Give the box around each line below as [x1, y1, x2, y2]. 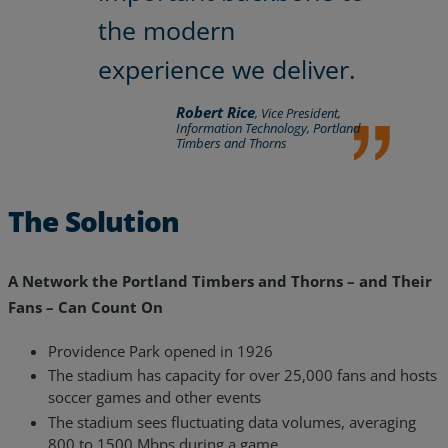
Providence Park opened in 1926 [48, 340, 273, 361]
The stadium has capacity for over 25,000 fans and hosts [48, 365, 437, 386]
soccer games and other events [48, 387, 261, 408]
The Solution [8, 201, 180, 240]
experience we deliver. [98, 52, 357, 87]
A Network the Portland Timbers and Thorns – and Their [8, 270, 432, 291]
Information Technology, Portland [175, 119, 361, 138]
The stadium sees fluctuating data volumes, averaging [48, 412, 416, 433]
